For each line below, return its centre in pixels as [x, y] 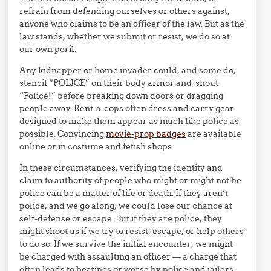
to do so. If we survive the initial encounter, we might [126, 244]
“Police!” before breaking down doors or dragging [122, 96]
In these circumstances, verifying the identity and [121, 168]
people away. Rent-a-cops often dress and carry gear [127, 108]
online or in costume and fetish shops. [97, 146]
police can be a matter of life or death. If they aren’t [124, 193]
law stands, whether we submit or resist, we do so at [125, 36]
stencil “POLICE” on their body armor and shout [119, 83]
